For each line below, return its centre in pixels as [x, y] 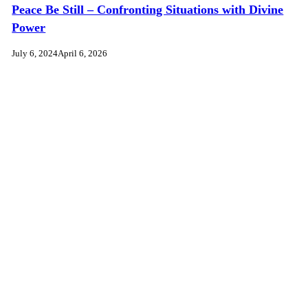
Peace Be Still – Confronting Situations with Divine [148, 9]
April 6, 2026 [83, 53]
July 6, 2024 [35, 53]
